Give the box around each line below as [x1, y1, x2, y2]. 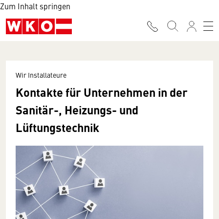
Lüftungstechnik [16, 119, 99, 135]
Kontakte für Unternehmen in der [16, 84, 188, 100]
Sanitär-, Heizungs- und [16, 101, 138, 118]
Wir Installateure [16, 70, 66, 80]
